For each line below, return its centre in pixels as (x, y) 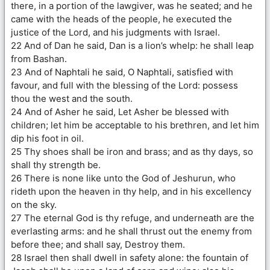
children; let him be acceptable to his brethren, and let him (135, 125)
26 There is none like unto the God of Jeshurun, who (123, 178)
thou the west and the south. (72, 98)
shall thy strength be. (56, 165)
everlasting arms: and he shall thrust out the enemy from (131, 231)
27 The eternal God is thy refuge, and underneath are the (133, 218)
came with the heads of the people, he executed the (121, 19)
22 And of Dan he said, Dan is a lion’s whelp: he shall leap (132, 45)
